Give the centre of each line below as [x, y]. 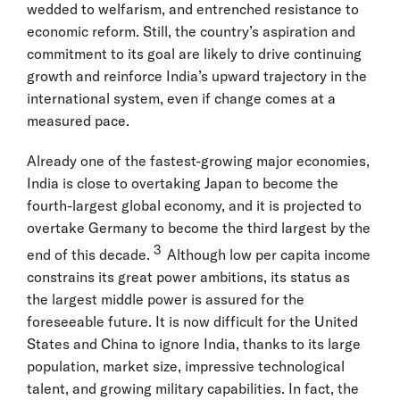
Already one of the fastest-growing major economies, [198, 160]
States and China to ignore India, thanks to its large [194, 343]
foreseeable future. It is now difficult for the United [192, 321]
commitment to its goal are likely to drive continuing [194, 53]
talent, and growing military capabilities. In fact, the [193, 388]
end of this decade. [88, 254]
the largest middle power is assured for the [166, 299]
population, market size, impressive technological [186, 366]
